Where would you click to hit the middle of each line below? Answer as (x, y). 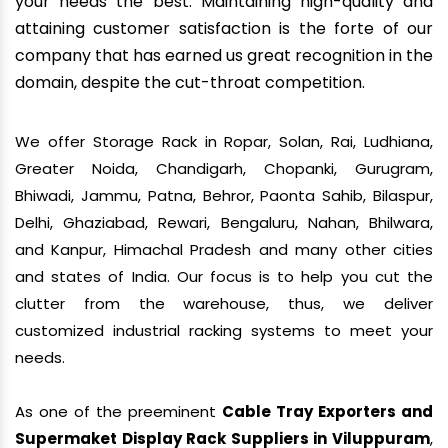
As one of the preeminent (118, 412)
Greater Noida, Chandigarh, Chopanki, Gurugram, (224, 169)
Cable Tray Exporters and (327, 412)
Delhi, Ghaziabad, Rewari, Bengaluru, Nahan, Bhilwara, (224, 223)
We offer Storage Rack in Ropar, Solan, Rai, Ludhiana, (224, 142)
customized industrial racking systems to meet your (224, 331)
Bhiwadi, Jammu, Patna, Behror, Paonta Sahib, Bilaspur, (224, 196)
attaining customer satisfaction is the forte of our (224, 29)
